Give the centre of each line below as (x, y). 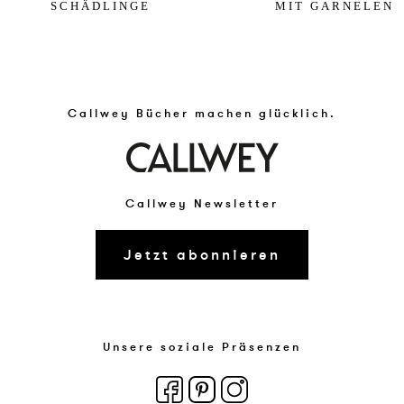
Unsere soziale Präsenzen (202, 348)
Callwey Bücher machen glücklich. (202, 114)
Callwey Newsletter (202, 203)
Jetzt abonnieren (202, 255)
